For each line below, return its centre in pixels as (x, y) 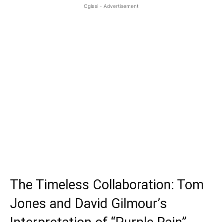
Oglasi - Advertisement (111, 6)
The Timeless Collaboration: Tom (107, 185)
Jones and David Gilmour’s (88, 203)
